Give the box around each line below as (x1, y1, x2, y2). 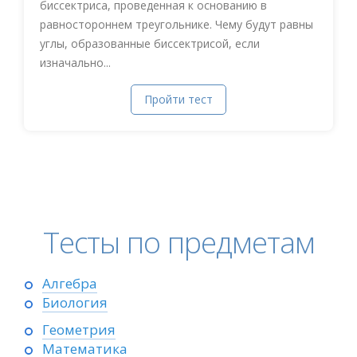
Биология (42, 293, 108, 312)
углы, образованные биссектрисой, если (40, 36, 260, 51)
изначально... (40, 55, 111, 70)
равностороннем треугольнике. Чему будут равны (40, 17, 313, 32)
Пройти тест (144, 92, 213, 107)
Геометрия (42, 320, 116, 339)
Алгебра (42, 274, 97, 292)
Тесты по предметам (42, 222, 315, 262)
